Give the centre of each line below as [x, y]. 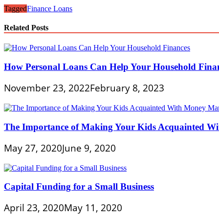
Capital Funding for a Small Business [79, 187]
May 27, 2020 [33, 148]
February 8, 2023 [127, 88]
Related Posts [26, 28]
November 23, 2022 [47, 88]
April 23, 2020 [34, 208]
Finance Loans [50, 8]
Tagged [15, 8]
